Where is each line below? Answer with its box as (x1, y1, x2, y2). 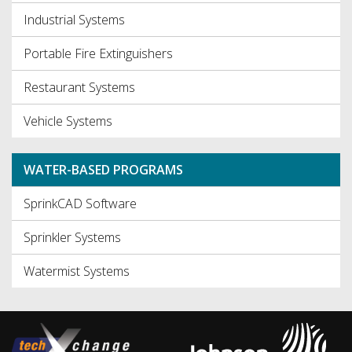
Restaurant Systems (24, 79, 135, 97)
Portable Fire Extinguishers (24, 45, 173, 63)
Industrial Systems (24, 11, 125, 29)
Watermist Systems (24, 262, 130, 280)
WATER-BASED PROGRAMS (24, 161, 183, 179)
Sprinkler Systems (24, 229, 121, 247)
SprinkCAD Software (24, 195, 137, 213)
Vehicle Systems (24, 112, 112, 130)
